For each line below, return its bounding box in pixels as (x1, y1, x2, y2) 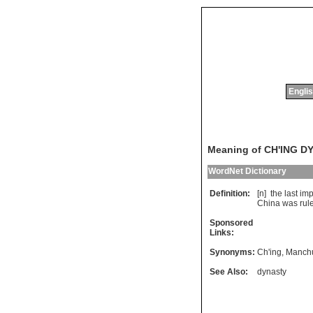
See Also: (210, 267, 248, 277)
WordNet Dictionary (208, 166, 286, 177)
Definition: (210, 189, 250, 199)
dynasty (257, 267, 286, 277)
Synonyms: (210, 247, 255, 258)
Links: (210, 228, 234, 238)
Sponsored (210, 218, 253, 228)
